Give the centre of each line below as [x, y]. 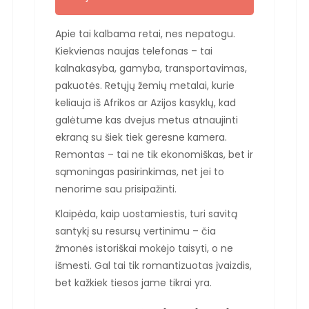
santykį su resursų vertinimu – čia [136, 231]
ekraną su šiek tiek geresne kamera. [141, 137]
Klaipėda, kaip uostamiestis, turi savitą [146, 213]
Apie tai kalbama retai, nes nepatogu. [145, 33]
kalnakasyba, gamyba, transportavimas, [151, 68]
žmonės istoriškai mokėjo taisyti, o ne [144, 248]
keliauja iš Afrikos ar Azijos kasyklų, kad [146, 102]
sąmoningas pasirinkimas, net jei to [140, 171]
